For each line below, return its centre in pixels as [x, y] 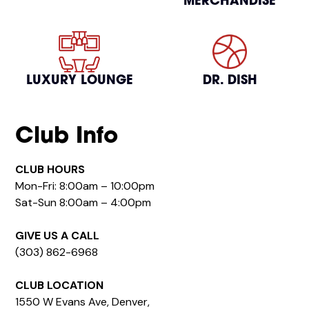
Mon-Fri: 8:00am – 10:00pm [85, 186]
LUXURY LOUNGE [79, 81]
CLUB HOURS [50, 169]
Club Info [67, 137]
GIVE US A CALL [58, 236]
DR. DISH [230, 81]
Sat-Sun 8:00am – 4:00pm [83, 202]
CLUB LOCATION [60, 285]
